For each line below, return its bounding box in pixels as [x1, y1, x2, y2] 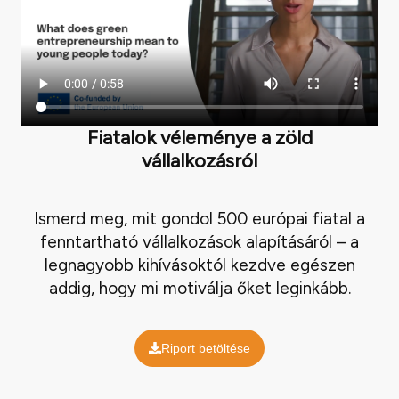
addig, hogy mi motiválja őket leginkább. [48, 277, 351, 298]
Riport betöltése [161, 340, 250, 355]
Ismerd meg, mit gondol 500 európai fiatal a [34, 208, 365, 229]
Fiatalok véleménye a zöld [86, 126, 313, 151]
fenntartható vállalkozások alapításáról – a [40, 231, 359, 252]
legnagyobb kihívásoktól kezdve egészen [44, 254, 355, 275]
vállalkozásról [142, 149, 257, 174]
